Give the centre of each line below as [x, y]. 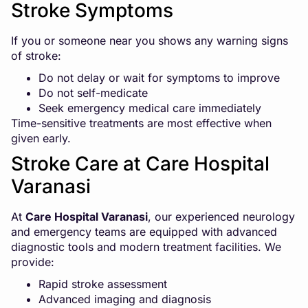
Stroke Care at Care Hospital [140, 163]
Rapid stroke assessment [103, 284]
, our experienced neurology [221, 216]
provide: [33, 262]
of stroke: [36, 55]
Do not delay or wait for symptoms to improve [159, 77]
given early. [41, 138]
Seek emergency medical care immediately [150, 108]
